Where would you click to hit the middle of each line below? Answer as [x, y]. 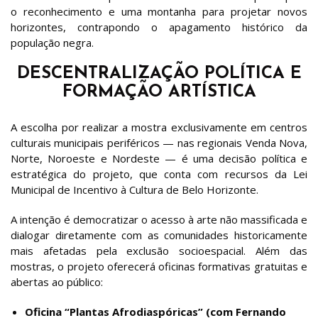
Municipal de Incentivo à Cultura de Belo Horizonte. [135, 189]
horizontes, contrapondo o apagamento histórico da [159, 27]
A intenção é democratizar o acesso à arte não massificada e [159, 219]
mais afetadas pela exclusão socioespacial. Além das [159, 250]
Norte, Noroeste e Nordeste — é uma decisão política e [159, 158]
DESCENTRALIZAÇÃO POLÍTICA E [159, 73]
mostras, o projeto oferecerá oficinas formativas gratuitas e [159, 266]
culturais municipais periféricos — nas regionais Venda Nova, [159, 142]
